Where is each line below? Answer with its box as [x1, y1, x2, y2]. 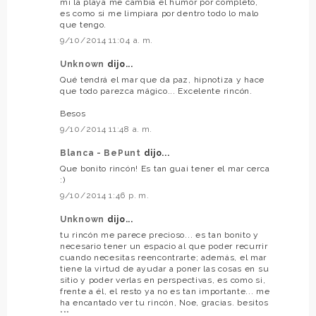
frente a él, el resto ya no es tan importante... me [60, 286, 270, 296]
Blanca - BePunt [60, 147, 144, 158]
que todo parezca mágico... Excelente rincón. [60, 85, 253, 96]
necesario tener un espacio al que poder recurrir [60, 241, 268, 251]
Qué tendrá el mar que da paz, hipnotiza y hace [60, 74, 265, 85]
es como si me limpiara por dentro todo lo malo [60, 8, 260, 18]
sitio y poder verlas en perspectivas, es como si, [60, 274, 266, 285]
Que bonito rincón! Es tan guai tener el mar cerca [60, 163, 270, 174]
